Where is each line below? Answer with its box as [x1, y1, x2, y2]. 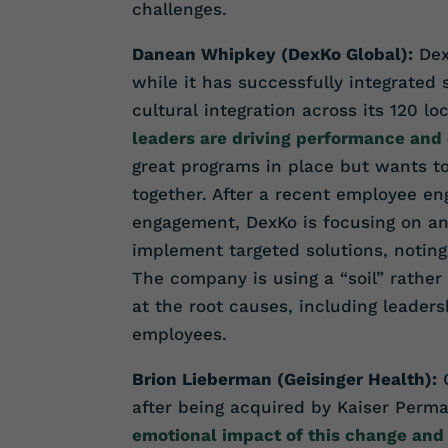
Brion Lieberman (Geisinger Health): [132, 369, 437, 390]
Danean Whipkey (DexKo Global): [132, 44, 413, 65]
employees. [132, 324, 227, 345]
